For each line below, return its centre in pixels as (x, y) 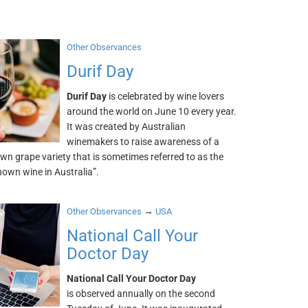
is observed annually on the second (141, 294)
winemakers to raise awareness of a (143, 142)
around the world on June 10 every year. (152, 111)
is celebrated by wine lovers (166, 96)
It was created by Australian (126, 126)
